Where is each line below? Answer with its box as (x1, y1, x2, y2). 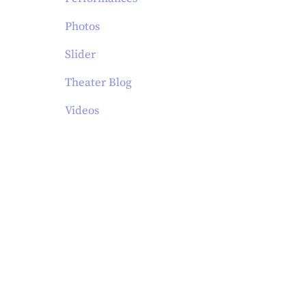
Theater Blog (65, 75, 133, 90)
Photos (65, 19, 100, 34)
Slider (65, 47, 96, 62)
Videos (65, 103, 100, 118)
